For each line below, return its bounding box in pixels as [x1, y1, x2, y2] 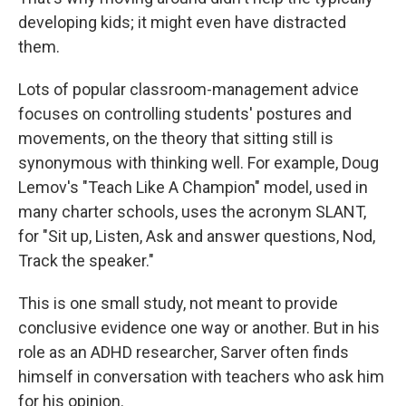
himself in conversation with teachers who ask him [18, 367, 384, 386]
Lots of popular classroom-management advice [18, 80, 359, 99]
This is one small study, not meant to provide [18, 294, 338, 313]
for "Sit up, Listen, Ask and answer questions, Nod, [18, 227, 375, 246]
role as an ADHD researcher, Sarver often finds [18, 343, 349, 362]
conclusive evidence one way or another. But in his [18, 318, 380, 337]
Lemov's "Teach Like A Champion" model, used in [18, 178, 368, 197]
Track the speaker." [18, 251, 154, 270]
